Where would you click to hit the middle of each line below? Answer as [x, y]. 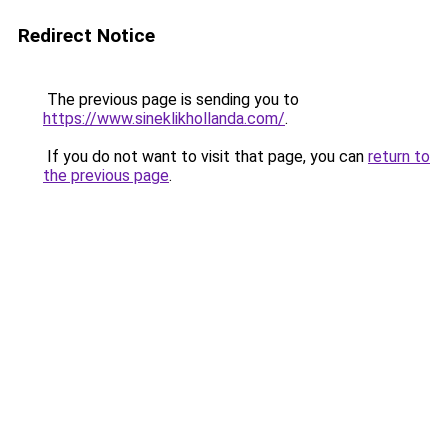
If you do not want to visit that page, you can [205, 156]
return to [399, 156]
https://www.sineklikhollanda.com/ [164, 118]
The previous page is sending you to [171, 99]
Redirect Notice [86, 35]
